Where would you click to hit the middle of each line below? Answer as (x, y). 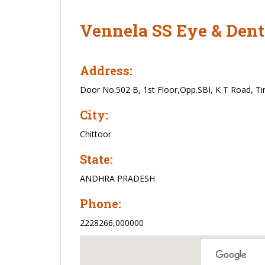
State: (96, 159)
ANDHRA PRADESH (117, 178)
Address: (106, 70)
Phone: (101, 203)
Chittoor (96, 134)
